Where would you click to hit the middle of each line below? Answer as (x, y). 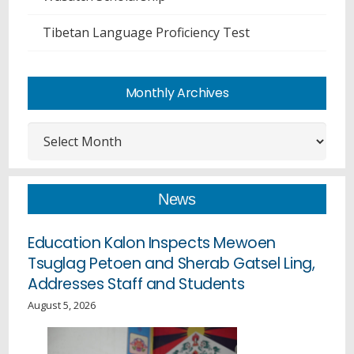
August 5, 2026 (62, 305)
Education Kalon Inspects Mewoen (152, 243)
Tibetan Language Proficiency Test (147, 33)
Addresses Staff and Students (136, 284)
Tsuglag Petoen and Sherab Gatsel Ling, (171, 263)
